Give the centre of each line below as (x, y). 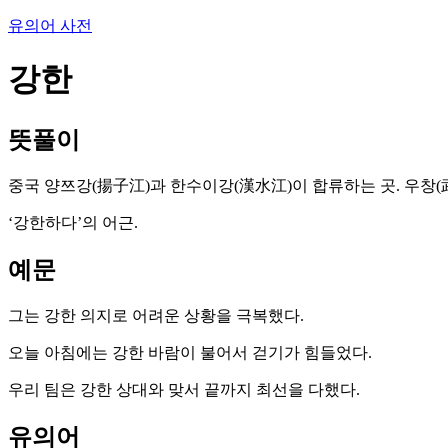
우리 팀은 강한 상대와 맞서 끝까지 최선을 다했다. (184, 389)
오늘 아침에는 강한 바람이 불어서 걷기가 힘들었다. (190, 352)
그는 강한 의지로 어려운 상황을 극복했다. (156, 315)
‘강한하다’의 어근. (73, 222)
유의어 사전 (50, 25)
